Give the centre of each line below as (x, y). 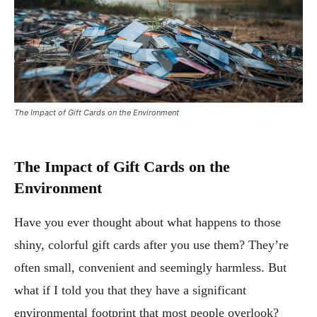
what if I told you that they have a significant (130, 290)
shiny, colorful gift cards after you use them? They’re (151, 244)
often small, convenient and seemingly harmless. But (150, 267)
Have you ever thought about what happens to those (148, 222)
